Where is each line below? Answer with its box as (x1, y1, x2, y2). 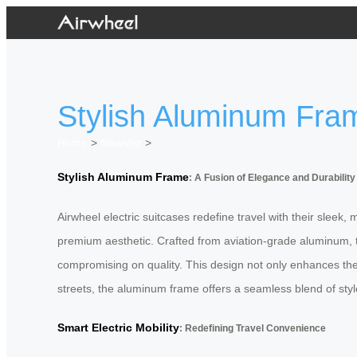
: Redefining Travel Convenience (179, 323, 326, 334)
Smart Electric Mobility (57, 321, 179, 335)
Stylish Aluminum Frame (57, 170, 189, 183)
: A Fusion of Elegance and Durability (189, 171, 355, 182)
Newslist (100, 136, 142, 150)
